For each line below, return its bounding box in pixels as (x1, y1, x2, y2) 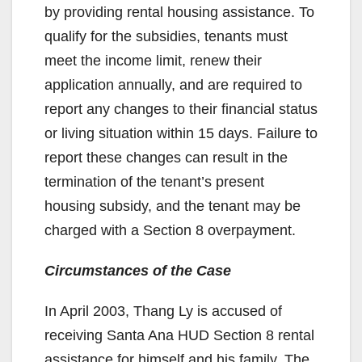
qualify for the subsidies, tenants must (44, 27, 288, 44)
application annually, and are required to (44, 76, 302, 93)
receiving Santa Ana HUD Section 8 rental (44, 326, 314, 343)
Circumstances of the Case (44, 262, 231, 279)
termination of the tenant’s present (44, 173, 264, 190)
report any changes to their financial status (44, 100, 318, 117)
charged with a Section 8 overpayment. (44, 221, 296, 238)
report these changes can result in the (44, 149, 288, 166)
